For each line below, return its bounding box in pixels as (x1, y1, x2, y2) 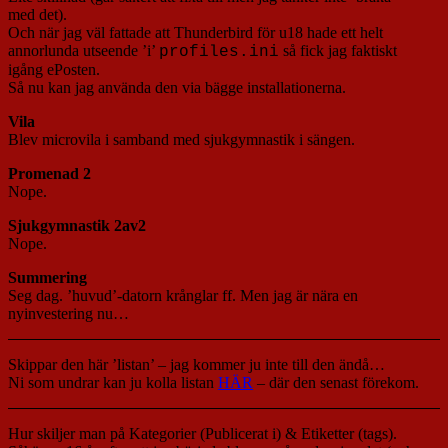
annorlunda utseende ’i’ (8, 41, 159, 59)
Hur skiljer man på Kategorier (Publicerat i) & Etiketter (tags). (8, 424, 397, 442)
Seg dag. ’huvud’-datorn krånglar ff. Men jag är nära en (8, 286, 358, 304)
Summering (8, 268, 87, 286)
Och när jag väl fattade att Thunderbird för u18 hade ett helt (8, 23, 383, 41)
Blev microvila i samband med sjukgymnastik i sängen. (8, 130, 355, 148)
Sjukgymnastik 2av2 (8, 216, 146, 234)
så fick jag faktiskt (279, 41, 397, 59)
